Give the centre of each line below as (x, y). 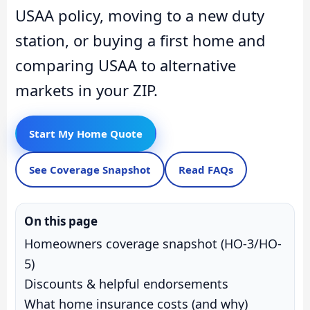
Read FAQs (206, 170)
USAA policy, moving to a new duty (140, 15)
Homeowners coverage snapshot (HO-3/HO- (153, 244)
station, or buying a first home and (140, 40)
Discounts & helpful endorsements (126, 284)
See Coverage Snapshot (90, 170)
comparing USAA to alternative (126, 65)
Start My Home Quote (86, 134)
